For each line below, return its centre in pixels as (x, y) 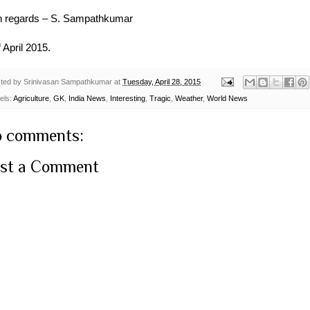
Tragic (160, 99)
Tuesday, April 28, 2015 (162, 81)
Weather (189, 99)
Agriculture (31, 99)
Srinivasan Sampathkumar (68, 81)
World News (227, 99)
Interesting (128, 99)
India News (87, 99)
